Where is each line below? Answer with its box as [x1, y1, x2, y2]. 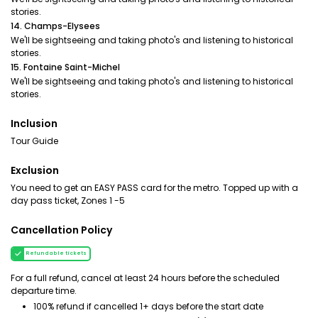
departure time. [11, 285, 77, 297]
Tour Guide [11, 135, 58, 147]
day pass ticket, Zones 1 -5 [11, 194, 125, 207]
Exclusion [11, 163, 59, 177]
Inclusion [11, 116, 57, 131]
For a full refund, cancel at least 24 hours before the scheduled [11, 272, 280, 284]
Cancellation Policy [11, 223, 112, 237]
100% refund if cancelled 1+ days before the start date [33, 300, 263, 312]
